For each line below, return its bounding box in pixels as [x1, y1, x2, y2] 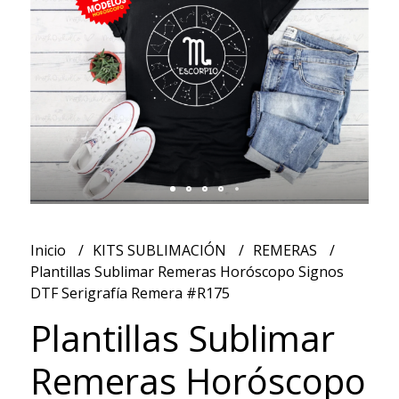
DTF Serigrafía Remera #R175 [29, 282, 230, 303]
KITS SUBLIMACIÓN [92, 240, 230, 260]
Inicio [29, 240, 69, 260]
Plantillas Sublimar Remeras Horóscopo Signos [29, 261, 344, 281]
